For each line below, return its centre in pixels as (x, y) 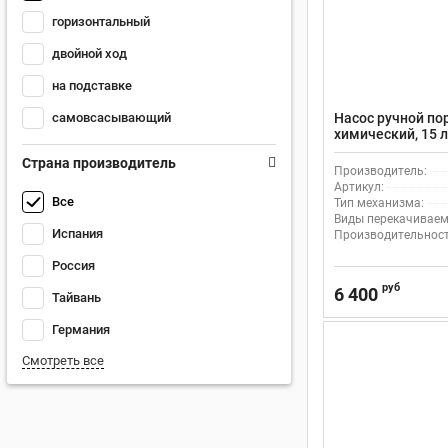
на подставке (92, 85)
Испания (77, 233)
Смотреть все (63, 360)
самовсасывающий (111, 117)
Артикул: (359, 187)
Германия (81, 329)
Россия (73, 265)
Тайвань (76, 297)
